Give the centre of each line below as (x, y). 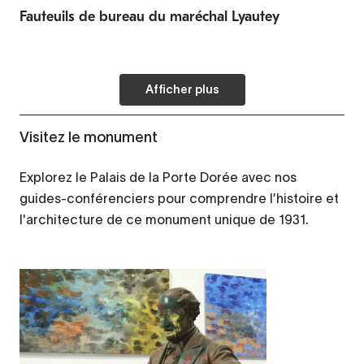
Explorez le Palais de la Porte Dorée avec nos (158, 177)
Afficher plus (182, 90)
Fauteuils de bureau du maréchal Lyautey (149, 16)
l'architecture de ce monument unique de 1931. (164, 219)
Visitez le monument (89, 137)
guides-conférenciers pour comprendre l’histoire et (179, 198)
